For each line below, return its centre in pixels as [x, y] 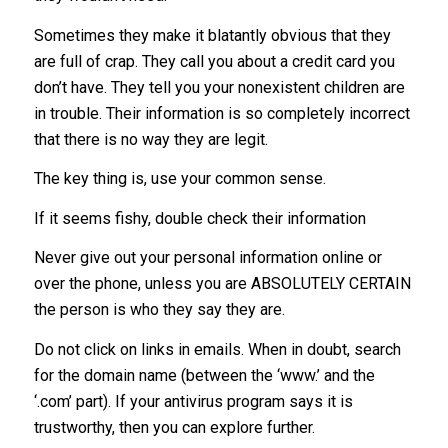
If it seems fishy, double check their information [199, 218]
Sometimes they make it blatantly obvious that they [212, 35]
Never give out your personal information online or [207, 258]
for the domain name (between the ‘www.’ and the [204, 375]
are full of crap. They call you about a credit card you [214, 61]
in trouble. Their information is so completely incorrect [221, 113]
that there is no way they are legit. [150, 139]
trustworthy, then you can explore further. [174, 427]
